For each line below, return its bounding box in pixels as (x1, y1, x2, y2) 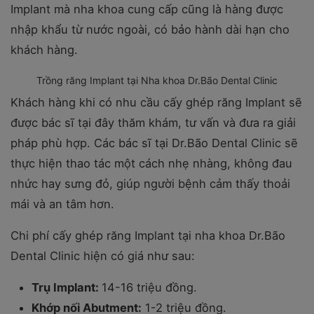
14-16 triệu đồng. (102, 280, 197, 294)
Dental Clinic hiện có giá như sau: (11, 249, 195, 263)
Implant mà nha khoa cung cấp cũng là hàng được (11, 2, 283, 16)
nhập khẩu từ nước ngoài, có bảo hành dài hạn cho (11, 22, 289, 36)
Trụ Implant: (32, 280, 102, 294)
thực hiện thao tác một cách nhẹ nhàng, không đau (11, 156, 292, 170)
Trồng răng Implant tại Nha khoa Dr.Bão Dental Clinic (36, 74, 278, 86)
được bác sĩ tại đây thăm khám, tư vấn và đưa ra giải (11, 116, 296, 130)
